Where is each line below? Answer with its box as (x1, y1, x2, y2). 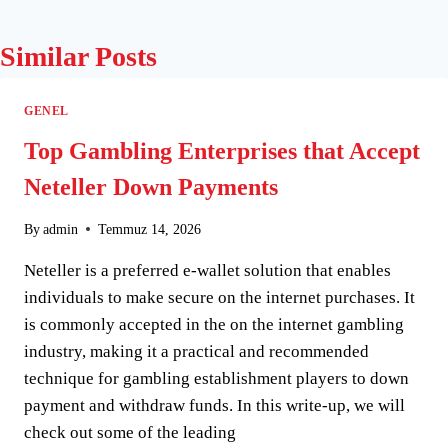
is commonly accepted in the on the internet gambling (24, 314, 404, 334)
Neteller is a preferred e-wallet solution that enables (24, 260, 391, 280)
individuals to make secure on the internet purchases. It (24, 287, 415, 307)
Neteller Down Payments (24, 173, 278, 200)
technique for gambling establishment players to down (24, 368, 409, 388)
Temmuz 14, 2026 (98, 221, 202, 237)
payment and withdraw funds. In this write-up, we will (24, 395, 405, 415)
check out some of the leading (24, 422, 236, 442)
